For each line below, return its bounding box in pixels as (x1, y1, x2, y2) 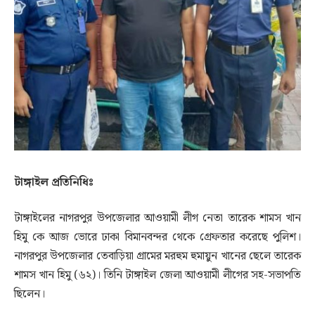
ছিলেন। (14, 285, 45, 304)
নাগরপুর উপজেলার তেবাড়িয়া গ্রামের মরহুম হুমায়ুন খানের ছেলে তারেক (14, 247, 301, 266)
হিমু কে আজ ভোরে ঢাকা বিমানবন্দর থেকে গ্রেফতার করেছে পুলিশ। (14, 229, 301, 247)
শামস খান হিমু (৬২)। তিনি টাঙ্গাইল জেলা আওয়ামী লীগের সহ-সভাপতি (14, 266, 301, 285)
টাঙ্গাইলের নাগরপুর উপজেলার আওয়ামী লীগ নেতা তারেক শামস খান (14, 210, 301, 228)
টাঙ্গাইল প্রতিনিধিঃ (14, 173, 94, 191)
